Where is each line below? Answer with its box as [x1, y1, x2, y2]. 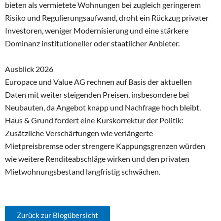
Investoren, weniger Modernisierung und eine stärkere [5, 25, 188, 35]
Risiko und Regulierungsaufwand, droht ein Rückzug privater [5, 12, 209, 22]
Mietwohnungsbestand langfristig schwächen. [5, 166, 160, 176]
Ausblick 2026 [5, 64, 53, 74]
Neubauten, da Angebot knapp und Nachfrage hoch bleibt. [5, 102, 201, 112]
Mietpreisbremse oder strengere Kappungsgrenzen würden [5, 141, 205, 150]
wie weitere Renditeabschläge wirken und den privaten [5, 153, 189, 163]
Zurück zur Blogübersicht [17, 210, 98, 220]
